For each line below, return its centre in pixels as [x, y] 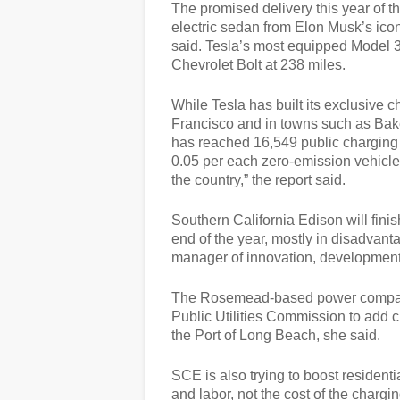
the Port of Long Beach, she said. [276, 335]
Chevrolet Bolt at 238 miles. [258, 65]
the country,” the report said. [258, 180]
